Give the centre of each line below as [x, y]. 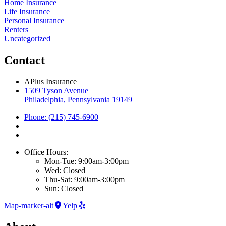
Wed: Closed [65, 170]
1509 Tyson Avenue [56, 90]
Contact [24, 60]
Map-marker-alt [29, 205]
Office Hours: [46, 152]
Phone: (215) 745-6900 [61, 117]
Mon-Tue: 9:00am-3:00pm [87, 161]
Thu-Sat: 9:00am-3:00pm [84, 179]
